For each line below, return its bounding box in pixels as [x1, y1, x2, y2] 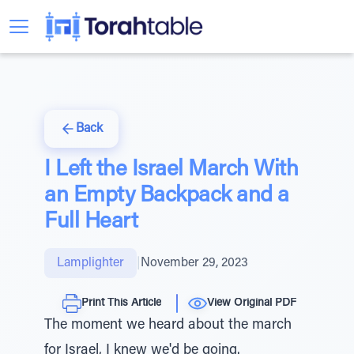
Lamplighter [57, 257, 124, 269]
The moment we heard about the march [44, 318, 292, 333]
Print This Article [81, 297, 161, 309]
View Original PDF [207, 297, 296, 309]
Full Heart [44, 211, 137, 233]
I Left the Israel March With [44, 159, 298, 181]
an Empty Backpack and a [44, 185, 289, 207]
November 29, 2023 [141, 257, 248, 269]
